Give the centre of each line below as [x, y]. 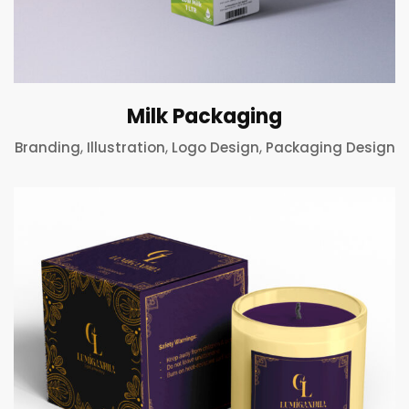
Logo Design [215, 147]
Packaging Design [330, 147]
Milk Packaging [204, 116]
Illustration [126, 147]
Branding [47, 147]
